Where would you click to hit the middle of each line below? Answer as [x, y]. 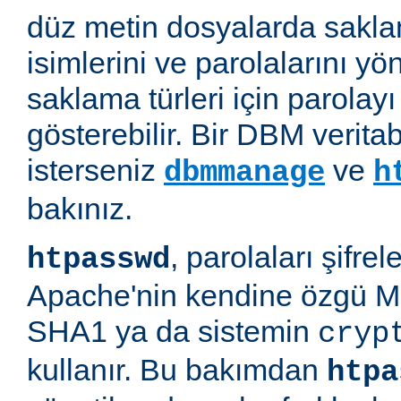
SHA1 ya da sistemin [172, 332]
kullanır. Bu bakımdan [177, 370]
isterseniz [95, 171]
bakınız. [80, 209]
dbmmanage [244, 173]
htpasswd [98, 260]
